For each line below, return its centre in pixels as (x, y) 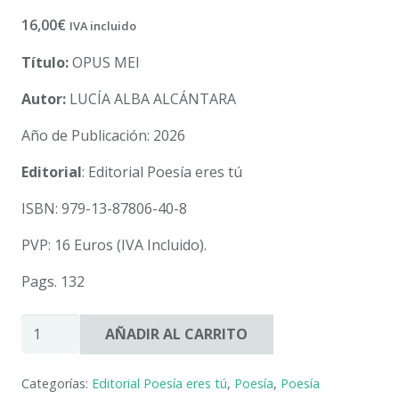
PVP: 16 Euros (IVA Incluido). (114, 244)
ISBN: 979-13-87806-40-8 (104, 208)
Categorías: (57, 383)
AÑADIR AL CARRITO (177, 334)
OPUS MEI (104, 62)
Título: (45, 62)
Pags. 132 (53, 281)
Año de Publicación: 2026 (103, 135)
